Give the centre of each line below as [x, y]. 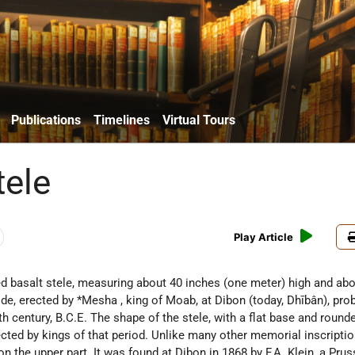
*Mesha [99, 301]
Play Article [264, 237]
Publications [46, 120]
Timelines [122, 120]
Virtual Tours [199, 120]
